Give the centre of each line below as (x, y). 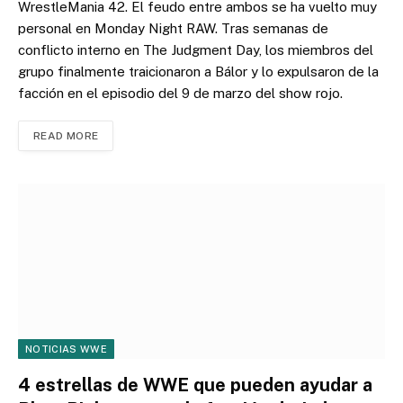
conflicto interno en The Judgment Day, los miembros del (196, 49)
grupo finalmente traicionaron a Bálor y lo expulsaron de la (198, 71)
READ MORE (66, 135)
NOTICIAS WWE (66, 349)
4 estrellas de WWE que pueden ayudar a (195, 385)
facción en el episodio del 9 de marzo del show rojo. (180, 93)
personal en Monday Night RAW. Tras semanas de (173, 28)
